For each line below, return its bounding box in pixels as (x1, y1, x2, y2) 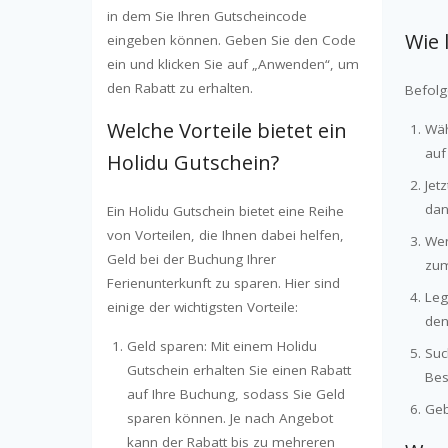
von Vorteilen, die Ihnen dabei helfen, (107, 226, 344, 245)
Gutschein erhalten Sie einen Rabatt (127, 361, 351, 380)
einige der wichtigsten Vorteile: (107, 298, 298, 317)
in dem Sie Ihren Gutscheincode (107, 7, 307, 26)
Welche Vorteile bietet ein (107, 117, 347, 145)
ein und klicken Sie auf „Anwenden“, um (107, 55, 359, 74)
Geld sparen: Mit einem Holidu (127, 337, 317, 356)
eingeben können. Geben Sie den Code (107, 31, 356, 50)
